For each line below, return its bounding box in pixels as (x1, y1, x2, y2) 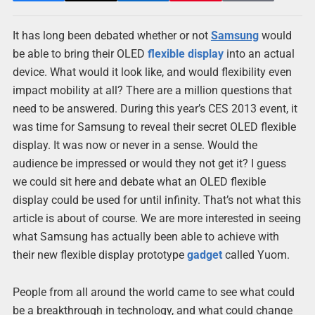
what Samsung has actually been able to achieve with (12, 230, 279, 243)
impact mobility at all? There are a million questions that (12, 84, 292, 97)
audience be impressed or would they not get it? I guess (12, 157, 286, 170)
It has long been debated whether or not (12, 29, 211, 42)
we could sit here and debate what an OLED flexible (12, 175, 266, 188)
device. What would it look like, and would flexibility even (12, 65, 292, 79)
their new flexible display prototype (12, 248, 187, 262)
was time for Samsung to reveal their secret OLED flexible (12, 120, 296, 134)
